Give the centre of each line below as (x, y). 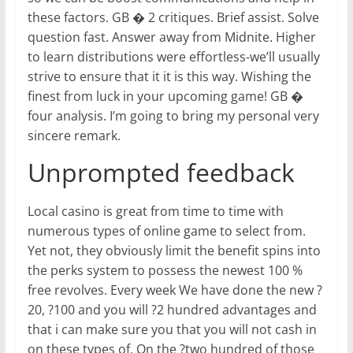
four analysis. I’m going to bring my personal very (173, 116)
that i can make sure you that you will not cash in (172, 330)
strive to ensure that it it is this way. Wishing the (169, 77)
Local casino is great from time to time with (155, 212)
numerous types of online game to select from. (166, 231)
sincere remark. (74, 136)
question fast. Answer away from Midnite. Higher (171, 37)
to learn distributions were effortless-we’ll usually (173, 57)
